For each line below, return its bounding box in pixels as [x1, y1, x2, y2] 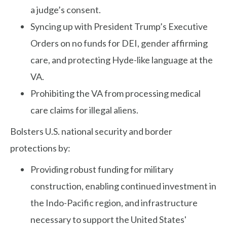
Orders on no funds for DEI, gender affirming [30, 37, 208, 49]
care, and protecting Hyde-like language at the [30, 54, 213, 66]
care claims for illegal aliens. [30, 104, 138, 116]
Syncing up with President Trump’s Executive [30, 21, 208, 32]
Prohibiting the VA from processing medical [30, 88, 201, 99]
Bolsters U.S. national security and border [10, 126, 172, 137]
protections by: [10, 142, 72, 154]
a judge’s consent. [30, 4, 101, 16]
